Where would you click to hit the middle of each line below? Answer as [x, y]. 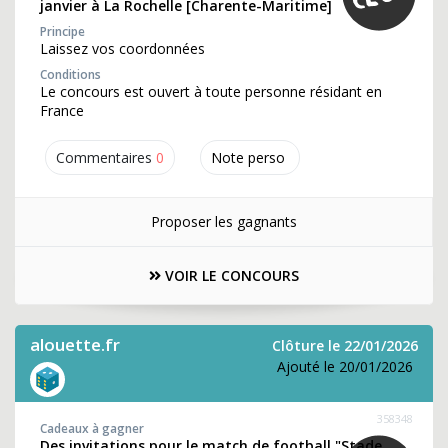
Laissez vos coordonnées [122, 48]
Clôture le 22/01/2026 [345, 345]
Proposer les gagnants [223, 221]
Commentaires [104, 157]
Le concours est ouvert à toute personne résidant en [211, 91]
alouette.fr [75, 344]
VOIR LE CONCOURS [230, 275]
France [62, 110]
